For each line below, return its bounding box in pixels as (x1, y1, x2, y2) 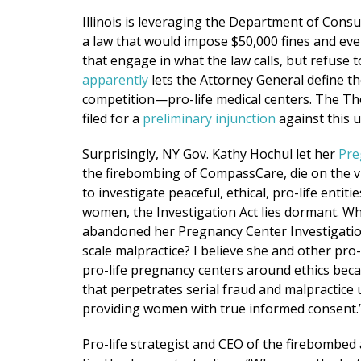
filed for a (82, 110, 143, 127)
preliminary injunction (143, 110, 276, 127)
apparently (82, 71, 148, 89)
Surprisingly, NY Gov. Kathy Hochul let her (82, 145, 338, 163)
